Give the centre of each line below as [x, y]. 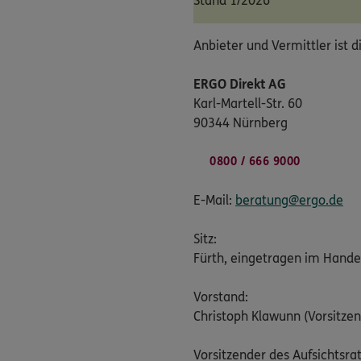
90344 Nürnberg [241, 123]
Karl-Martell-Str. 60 [248, 104]
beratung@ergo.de [289, 201]
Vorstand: [221, 297]
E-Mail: [214, 201]
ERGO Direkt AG [240, 85]
